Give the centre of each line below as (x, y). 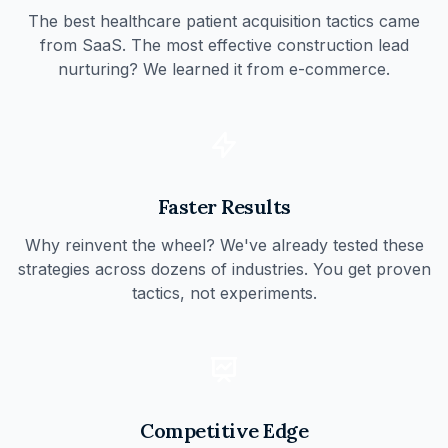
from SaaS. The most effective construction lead (224, 45)
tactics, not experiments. (224, 293)
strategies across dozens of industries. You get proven (224, 269)
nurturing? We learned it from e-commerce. (224, 69)
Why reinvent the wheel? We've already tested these (224, 245)
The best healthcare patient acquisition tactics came (224, 21)
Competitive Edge (224, 430)
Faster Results (224, 206)
